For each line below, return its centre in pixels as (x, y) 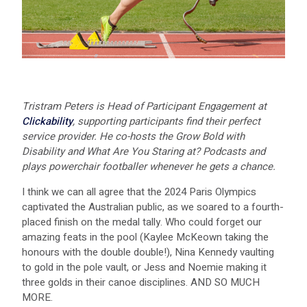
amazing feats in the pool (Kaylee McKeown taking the (145, 237)
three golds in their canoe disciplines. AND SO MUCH (141, 282)
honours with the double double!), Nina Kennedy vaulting (148, 252)
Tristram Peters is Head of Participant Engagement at (144, 106)
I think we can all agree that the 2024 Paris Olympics (139, 192)
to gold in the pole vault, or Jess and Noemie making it (144, 267)
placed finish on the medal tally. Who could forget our (142, 222)
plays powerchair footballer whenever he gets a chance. (149, 166)
